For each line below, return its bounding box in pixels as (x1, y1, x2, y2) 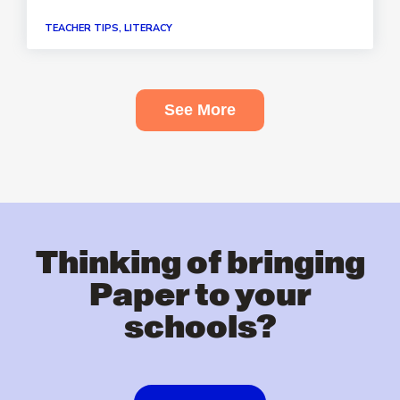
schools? (123, 312, 277, 344)
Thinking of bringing (35, 247, 365, 279)
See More (164, 101, 236, 119)
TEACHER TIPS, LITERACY (45, 21, 172, 35)
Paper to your (88, 279, 312, 312)
